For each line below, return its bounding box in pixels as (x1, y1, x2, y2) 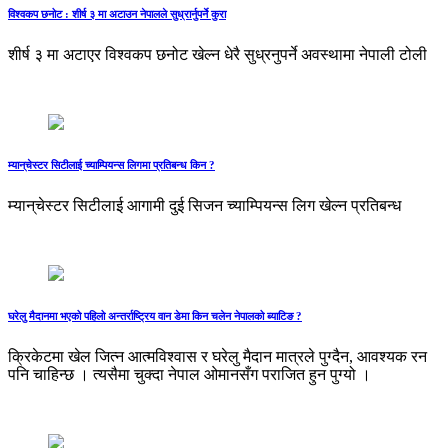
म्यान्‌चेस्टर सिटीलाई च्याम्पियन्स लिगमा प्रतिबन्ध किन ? (8, 159, 215, 172)
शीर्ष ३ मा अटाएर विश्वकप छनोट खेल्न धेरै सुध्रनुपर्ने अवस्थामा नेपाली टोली (8, 46, 427, 64)
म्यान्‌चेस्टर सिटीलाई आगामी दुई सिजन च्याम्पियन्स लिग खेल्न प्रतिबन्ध (8, 197, 401, 215)
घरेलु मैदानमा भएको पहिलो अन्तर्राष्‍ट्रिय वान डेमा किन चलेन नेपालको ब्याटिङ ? (8, 310, 302, 323)
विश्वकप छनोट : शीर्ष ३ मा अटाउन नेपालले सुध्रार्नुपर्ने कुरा (8, 8, 226, 21)
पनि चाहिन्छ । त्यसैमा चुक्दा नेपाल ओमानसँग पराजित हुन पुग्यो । (8, 366, 371, 384)
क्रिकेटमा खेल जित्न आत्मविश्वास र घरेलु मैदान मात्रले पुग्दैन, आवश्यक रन (8, 348, 427, 366)
